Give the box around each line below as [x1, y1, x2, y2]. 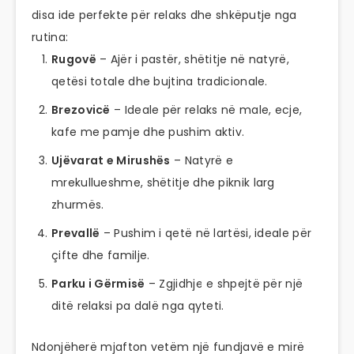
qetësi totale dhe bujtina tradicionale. [51, 73, 268, 90]
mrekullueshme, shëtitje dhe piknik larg [51, 175, 275, 191]
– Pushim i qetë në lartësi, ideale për [100, 225, 312, 242]
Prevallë [51, 225, 100, 242]
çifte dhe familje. [51, 247, 150, 264]
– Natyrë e [170, 153, 234, 169]
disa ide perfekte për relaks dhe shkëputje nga [32, 7, 297, 24]
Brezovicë [51, 102, 111, 119]
